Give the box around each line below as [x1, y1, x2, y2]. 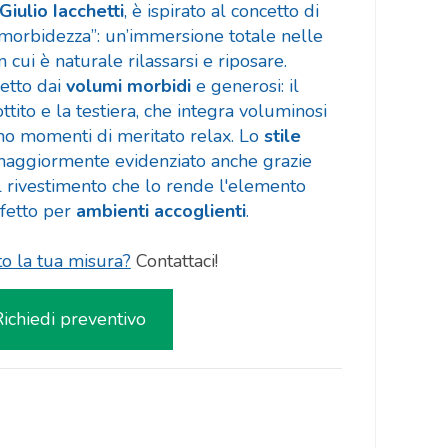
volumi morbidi [65, 74, 191, 99]
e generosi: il [190, 74, 299, 99]
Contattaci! [135, 249, 218, 274]
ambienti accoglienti [75, 199, 246, 224]
